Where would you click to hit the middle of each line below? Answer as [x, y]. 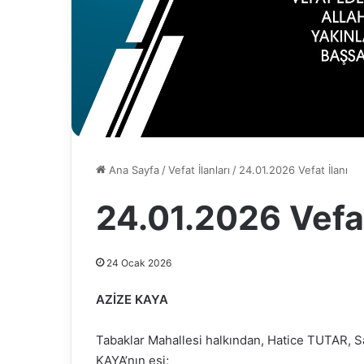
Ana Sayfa [132, 170]
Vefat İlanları [199, 170]
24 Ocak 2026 [139, 263]
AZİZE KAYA [132, 300]
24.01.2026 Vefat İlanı [293, 170]
